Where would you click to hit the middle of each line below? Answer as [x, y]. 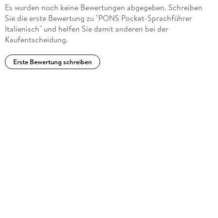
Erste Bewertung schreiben [52, 62]
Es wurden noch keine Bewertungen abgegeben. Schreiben [103, 8]
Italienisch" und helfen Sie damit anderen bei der [86, 29]
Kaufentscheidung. [36, 40]
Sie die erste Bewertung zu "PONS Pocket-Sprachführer [98, 18]
